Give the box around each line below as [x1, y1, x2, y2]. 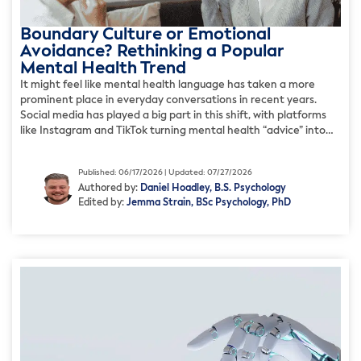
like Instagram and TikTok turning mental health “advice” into [20, 126, 326, 137]
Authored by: [78, 183, 140, 193]
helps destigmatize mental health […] [20, 156, 209, 168]
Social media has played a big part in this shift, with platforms [20, 110, 326, 122]
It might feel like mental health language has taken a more [20, 80, 315, 91]
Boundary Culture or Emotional [20, 27, 271, 44]
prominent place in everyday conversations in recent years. [20, 95, 317, 106]
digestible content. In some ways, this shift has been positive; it [20, 141, 341, 152]
